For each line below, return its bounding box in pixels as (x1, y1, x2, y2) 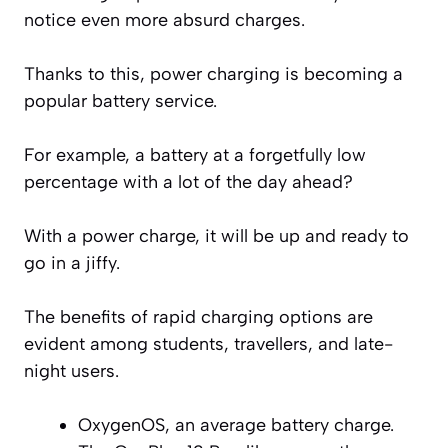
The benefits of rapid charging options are (24, 305, 373, 328)
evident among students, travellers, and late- (24, 332, 393, 355)
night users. (24, 359, 119, 382)
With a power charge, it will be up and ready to (24, 224, 409, 247)
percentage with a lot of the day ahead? (24, 170, 353, 193)
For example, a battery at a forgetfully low (24, 143, 366, 166)
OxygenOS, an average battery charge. (78, 413, 394, 436)
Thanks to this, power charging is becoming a (24, 62, 403, 85)
